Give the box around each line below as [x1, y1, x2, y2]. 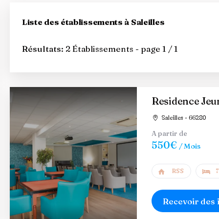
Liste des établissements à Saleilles [22, 17, 165, 27]
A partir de [152, 129, 187, 138]
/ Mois [179, 141, 200, 151]
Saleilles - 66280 [159, 114, 206, 121]
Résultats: [22, 44, 66, 54]
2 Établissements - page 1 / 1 [66, 44, 178, 54]
